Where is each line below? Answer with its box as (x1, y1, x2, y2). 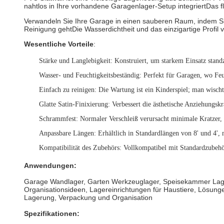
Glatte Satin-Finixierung (39, 100, 108, 108)
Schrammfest (39, 115, 76, 122)
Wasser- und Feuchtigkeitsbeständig (39, 71, 139, 79)
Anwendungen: (24, 161, 76, 169)
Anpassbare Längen (39, 129, 94, 137)
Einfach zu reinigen (39, 86, 94, 93)
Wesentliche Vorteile (24, 40, 93, 48)
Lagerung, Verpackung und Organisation (24, 193, 152, 201)
